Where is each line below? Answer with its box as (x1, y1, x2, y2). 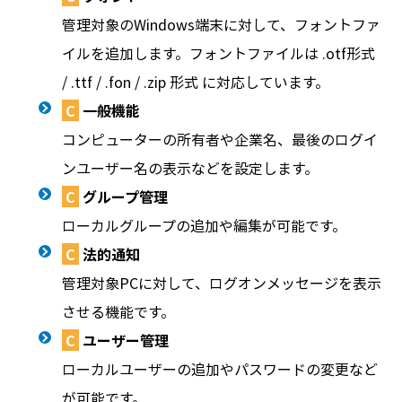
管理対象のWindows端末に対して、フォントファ (61, 13, 380, 35)
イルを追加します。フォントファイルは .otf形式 (61, 42, 375, 64)
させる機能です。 (61, 301, 175, 322)
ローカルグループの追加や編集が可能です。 (61, 214, 346, 236)
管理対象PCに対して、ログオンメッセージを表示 (61, 272, 381, 293)
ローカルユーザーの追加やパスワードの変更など (61, 358, 378, 380)
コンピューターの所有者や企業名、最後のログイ (61, 128, 378, 150)
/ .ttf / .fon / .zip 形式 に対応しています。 (61, 71, 329, 92)
